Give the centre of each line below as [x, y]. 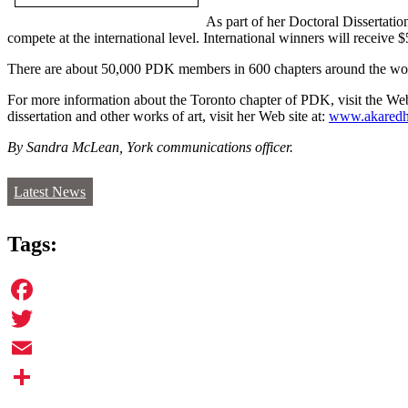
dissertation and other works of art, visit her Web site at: [168, 117]
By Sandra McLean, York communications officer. [150, 148]
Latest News [50, 192]
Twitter [28, 347]
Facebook [36, 318]
